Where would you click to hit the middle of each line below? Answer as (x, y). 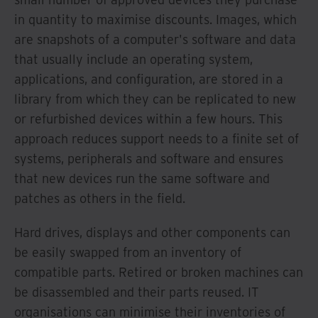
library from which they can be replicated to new (155, 99)
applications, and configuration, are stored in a (149, 79)
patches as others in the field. (100, 198)
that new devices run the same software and (142, 178)
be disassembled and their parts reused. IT (137, 292)
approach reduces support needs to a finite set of (157, 138)
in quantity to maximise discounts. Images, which (155, 19)
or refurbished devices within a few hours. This (148, 119)
